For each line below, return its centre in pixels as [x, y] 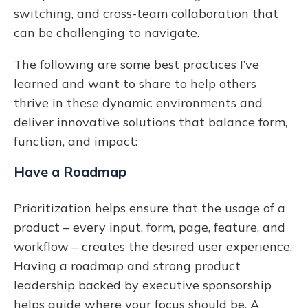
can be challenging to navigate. [108, 32]
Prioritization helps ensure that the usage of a [150, 208]
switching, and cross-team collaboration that [146, 13]
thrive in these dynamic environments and [138, 102]
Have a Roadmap [70, 171]
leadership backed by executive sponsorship [143, 285]
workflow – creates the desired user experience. [153, 246]
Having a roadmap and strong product [127, 265]
